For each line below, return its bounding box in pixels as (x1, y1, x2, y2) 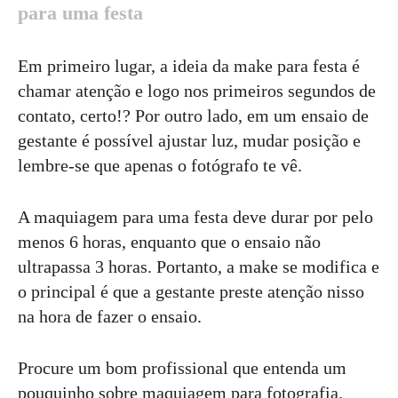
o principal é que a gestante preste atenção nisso (18, 282, 364, 302)
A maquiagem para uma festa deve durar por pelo (18, 207, 373, 227)
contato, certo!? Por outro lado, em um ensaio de (18, 106, 369, 126)
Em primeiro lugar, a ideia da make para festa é (18, 56, 360, 76)
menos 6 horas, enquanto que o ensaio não (18, 232, 321, 252)
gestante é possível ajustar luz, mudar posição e (18, 131, 361, 151)
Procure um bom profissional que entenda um (18, 358, 346, 378)
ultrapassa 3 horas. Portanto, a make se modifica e (18, 257, 379, 277)
